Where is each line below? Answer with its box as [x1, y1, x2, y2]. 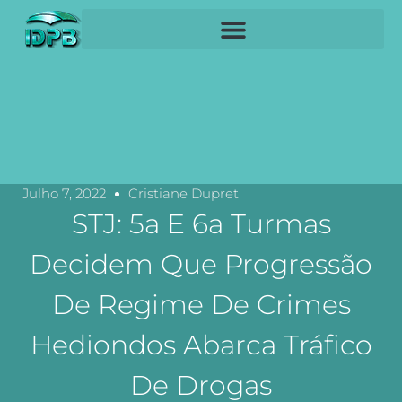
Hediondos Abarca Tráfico [30, 328, 372, 362]
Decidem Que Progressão [30, 248, 372, 281]
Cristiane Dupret [128, 185, 239, 202]
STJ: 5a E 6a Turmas [71, 207, 331, 240]
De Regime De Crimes [51, 288, 351, 321]
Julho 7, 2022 [22, 185, 106, 202]
